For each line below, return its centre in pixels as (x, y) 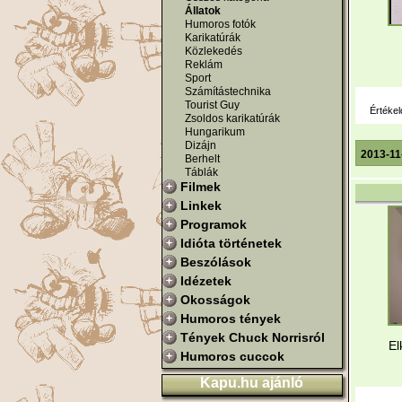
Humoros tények (230, 318)
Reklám (203, 64)
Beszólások (215, 262)
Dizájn (200, 145)
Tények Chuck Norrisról (252, 337)
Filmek (200, 186)
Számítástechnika (227, 91)
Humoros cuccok (232, 356)
